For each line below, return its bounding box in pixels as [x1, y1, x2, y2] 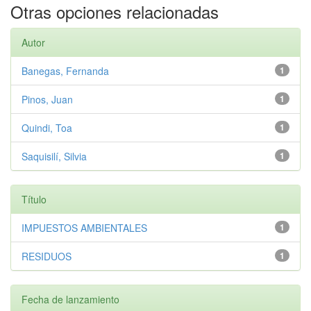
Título [22, 192, 47, 206]
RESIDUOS [22, 249, 72, 263]
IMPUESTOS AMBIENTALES [22, 221, 147, 235]
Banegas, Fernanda [22, 64, 109, 78]
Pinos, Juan [22, 92, 73, 106]
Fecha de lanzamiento [22, 292, 119, 306]
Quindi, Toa [22, 121, 72, 135]
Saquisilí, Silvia [22, 149, 87, 163]
